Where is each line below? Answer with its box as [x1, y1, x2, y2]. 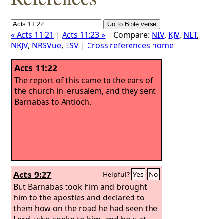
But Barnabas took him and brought [13, 181, 148, 192]
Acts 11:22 [14, 62, 58, 74]
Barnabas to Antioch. [14, 96, 92, 107]
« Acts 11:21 [11, 29, 54, 40]
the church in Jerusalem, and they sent [14, 85, 156, 96]
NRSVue [32, 40, 62, 51]
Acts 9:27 [13, 169, 52, 180]
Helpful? [103, 170, 132, 179]
